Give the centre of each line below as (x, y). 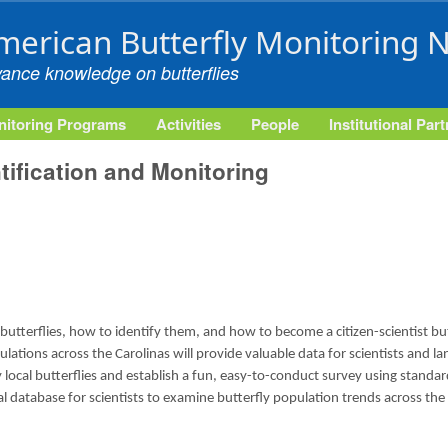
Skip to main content (195, 14)
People (275, 124)
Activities (188, 124)
